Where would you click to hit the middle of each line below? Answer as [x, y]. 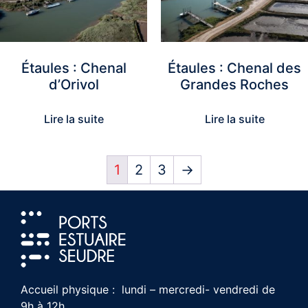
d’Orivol [74, 85]
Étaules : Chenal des [234, 68]
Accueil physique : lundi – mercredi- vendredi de [148, 289]
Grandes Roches [234, 85]
